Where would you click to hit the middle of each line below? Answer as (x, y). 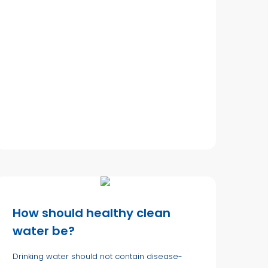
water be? (44, 231)
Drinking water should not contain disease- (98, 256)
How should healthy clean (92, 213)
